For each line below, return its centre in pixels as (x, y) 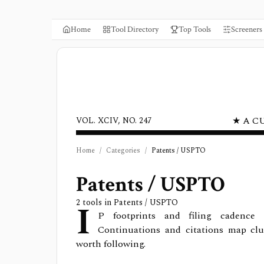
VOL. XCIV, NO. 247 (114, 121)
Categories (123, 151)
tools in (97, 202)
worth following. (111, 244)
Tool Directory (135, 29)
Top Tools (195, 29)
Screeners (247, 29)
